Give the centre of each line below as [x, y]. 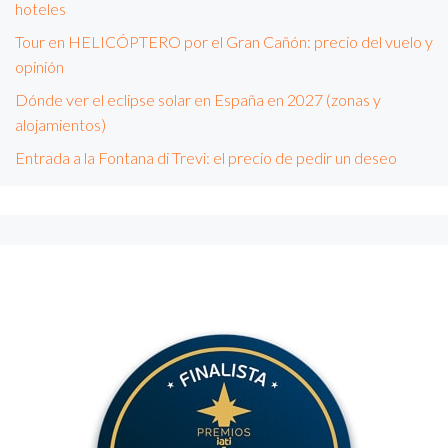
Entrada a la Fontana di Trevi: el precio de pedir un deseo [206, 158]
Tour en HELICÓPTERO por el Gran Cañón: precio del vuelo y [224, 42]
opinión [39, 67]
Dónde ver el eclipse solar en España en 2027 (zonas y [198, 100]
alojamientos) [60, 125]
